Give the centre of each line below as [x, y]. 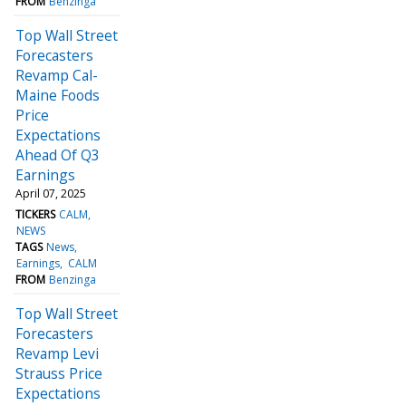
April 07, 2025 [51, 193]
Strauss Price [59, 373]
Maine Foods [58, 95]
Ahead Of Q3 [58, 155]
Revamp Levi [57, 353]
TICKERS [35, 214]
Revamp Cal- [57, 75]
